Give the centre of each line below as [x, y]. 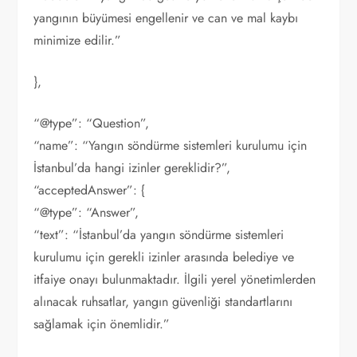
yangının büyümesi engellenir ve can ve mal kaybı [166, 18]
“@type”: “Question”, [92, 123]
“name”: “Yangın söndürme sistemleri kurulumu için [171, 145]
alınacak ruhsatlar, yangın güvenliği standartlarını [163, 302]
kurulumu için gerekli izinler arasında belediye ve [164, 257]
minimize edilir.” [78, 40]
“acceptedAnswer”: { [90, 190]
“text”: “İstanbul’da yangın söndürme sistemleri [159, 235]
